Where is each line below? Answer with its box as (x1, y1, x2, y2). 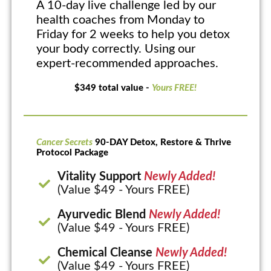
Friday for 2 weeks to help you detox (36, 28, 230, 41)
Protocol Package (36, 148, 108, 158)
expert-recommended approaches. (36, 57, 218, 70)
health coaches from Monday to (36, 14, 204, 27)
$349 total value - (74, 83, 152, 93)
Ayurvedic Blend (57, 209, 146, 221)
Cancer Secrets (36, 138, 93, 148)
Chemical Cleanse (57, 247, 153, 260)
